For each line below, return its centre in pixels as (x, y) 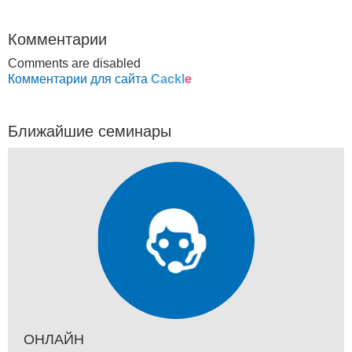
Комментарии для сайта (79, 79)
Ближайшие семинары (90, 131)
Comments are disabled (74, 63)
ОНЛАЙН (54, 339)
